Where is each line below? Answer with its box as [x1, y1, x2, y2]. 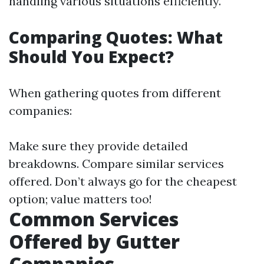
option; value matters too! [9, 192, 152, 206]
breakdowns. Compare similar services [9, 156, 224, 171]
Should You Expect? [9, 45, 174, 68]
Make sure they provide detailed [9, 138, 188, 153]
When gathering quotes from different [9, 85, 221, 100]
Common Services [9, 206, 179, 232]
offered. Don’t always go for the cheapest [9, 174, 237, 189]
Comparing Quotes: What [9, 26, 223, 48]
